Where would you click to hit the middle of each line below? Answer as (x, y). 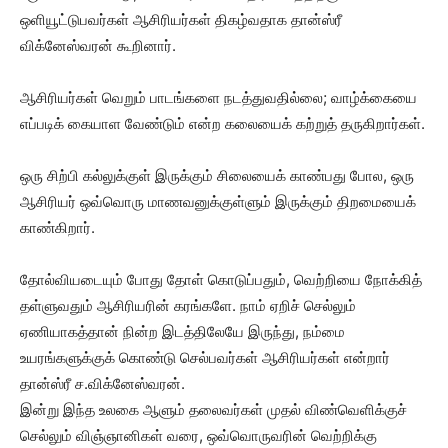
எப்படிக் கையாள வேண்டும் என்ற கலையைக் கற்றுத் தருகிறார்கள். (222, 123)
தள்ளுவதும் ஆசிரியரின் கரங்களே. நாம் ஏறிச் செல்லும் (188, 305)
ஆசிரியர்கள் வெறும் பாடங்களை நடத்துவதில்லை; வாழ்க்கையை (218, 97)
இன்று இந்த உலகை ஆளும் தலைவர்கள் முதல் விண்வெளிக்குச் (213, 409)
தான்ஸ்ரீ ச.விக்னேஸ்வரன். (102, 383)
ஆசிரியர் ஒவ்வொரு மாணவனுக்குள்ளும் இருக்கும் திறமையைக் (218, 201)
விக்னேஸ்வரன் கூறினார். (98, 45)
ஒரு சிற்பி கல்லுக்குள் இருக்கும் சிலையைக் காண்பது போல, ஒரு (217, 175)
